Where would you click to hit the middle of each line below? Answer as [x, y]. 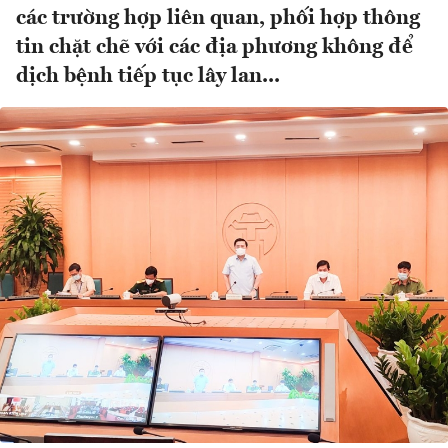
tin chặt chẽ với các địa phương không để [214, 48]
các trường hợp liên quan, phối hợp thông [218, 19]
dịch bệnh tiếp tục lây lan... [148, 77]
